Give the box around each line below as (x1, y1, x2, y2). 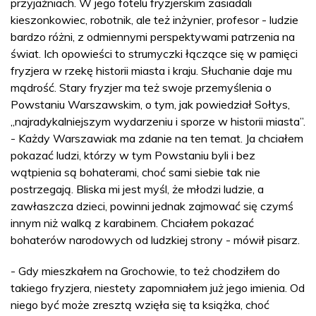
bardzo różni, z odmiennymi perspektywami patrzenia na (11, 30, 295, 44)
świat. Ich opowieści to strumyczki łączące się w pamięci (11, 47, 298, 61)
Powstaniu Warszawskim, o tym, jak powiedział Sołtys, (11, 97, 290, 111)
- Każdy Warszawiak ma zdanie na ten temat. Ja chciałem (11, 131, 303, 145)
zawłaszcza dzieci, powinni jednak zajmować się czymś (11, 199, 293, 213)
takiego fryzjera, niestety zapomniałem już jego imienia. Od (11, 281, 305, 295)
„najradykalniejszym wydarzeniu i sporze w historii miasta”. (11, 114, 305, 128)
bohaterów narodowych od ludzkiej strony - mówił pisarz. (11, 233, 300, 247)
